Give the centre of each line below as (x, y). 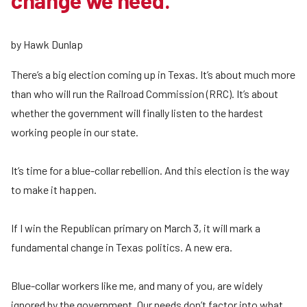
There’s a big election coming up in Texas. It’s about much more (153, 75)
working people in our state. (75, 132)
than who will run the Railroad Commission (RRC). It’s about (145, 94)
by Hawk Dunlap (47, 45)
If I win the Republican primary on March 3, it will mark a (136, 228)
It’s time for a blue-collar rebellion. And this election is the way (150, 171)
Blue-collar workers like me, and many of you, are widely (137, 286)
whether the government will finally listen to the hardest (137, 113)
